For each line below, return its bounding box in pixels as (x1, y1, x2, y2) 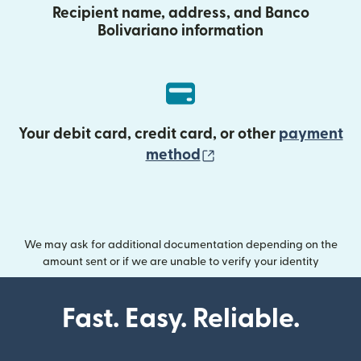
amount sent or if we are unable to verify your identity (42, 255, 319, 268)
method (145, 147, 201, 163)
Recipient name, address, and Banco (52, 5, 309, 21)
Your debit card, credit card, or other (18, 126, 279, 142)
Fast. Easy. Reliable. (61, 305, 300, 332)
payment (278, 126, 343, 142)
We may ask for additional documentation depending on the (23, 239, 338, 251)
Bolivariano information (98, 23, 263, 39)
